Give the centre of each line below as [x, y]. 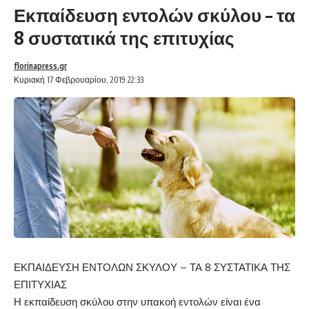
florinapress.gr [40, 66]
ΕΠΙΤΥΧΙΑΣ [40, 285]
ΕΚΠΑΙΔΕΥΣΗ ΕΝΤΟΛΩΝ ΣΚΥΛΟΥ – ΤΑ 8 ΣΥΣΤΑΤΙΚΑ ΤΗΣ [152, 268]
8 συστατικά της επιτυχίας [124, 38]
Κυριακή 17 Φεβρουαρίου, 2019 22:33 [79, 80]
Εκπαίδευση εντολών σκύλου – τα [154, 15]
